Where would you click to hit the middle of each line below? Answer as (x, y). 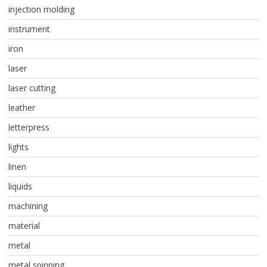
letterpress (29, 128)
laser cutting (32, 88)
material (24, 226)
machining (28, 206)
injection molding (41, 10)
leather (21, 108)
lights (18, 147)
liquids (20, 187)
